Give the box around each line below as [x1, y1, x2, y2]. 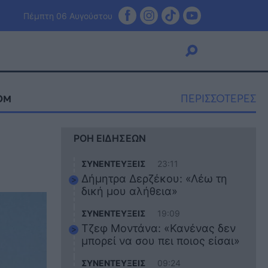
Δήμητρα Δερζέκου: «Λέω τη [81, 172, 228, 185]
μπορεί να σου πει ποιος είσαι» [81, 234, 240, 247]
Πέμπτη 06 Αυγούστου [23, 10, 112, 21]
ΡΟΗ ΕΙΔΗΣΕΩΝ [74, 132, 146, 144]
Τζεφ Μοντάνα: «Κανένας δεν [81, 222, 236, 234]
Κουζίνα [41, 135, 83, 148]
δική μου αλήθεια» [81, 185, 178, 197]
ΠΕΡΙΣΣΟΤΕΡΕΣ [181, 91, 256, 105]
